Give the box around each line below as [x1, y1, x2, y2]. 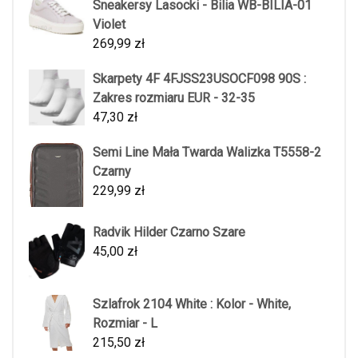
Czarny [93, 164, 131, 179]
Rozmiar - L [93, 315, 157, 331]
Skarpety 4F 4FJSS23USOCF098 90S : [93, 71, 306, 86]
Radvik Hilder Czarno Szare [93, 224, 245, 240]
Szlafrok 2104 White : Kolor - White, [93, 296, 291, 312]
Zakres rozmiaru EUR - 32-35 [93, 90, 255, 105]
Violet [93, 17, 125, 32]
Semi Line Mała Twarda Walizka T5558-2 [93, 145, 321, 160]
